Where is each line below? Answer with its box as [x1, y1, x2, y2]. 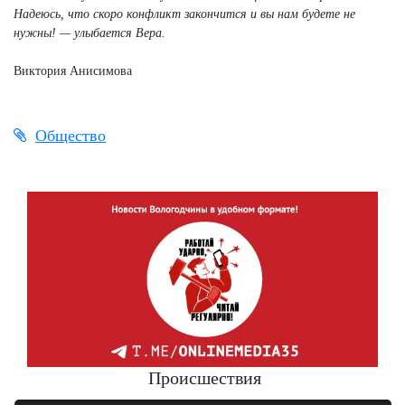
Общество [35, 126, 106, 145]
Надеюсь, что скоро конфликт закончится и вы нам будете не [14, 6, 355, 21]
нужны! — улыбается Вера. [14, 25, 165, 40]
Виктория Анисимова [14, 63, 132, 78]
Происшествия [148, 367, 261, 388]
